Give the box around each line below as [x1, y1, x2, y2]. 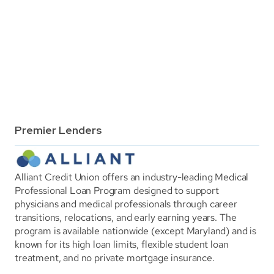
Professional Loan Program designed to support [15, 184, 219, 198]
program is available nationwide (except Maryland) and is [15, 224, 257, 238]
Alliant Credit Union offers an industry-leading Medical [15, 171, 249, 184]
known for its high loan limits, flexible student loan [15, 238, 229, 251]
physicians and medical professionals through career [15, 198, 237, 211]
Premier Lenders [15, 123, 102, 138]
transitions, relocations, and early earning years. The [15, 211, 237, 224]
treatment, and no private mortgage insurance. [15, 251, 215, 265]
